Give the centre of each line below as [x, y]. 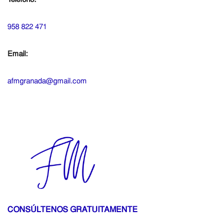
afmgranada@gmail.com [47, 81]
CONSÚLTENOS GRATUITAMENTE [73, 210]
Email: [18, 54]
